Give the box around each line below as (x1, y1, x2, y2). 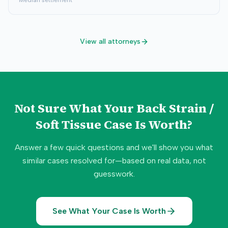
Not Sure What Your (14, 100, 136, 117)
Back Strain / (136, 100, 214, 117)
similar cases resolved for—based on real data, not (22, 156, 206, 165)
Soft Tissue (36, 116, 101, 133)
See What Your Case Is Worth (52, 206, 166, 216)
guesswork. (93, 169, 135, 179)
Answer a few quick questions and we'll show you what (15, 142, 213, 152)
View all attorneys (79, 37, 140, 46)
